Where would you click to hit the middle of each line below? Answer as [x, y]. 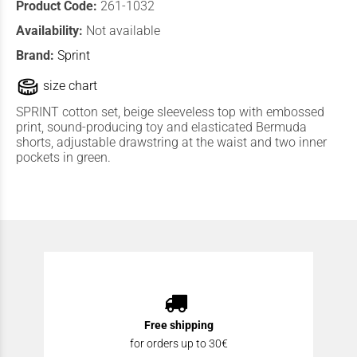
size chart [69, 86]
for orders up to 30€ [178, 344]
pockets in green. [63, 158]
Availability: [49, 31]
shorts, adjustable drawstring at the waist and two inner [171, 143]
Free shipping [178, 326]
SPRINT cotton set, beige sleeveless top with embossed [170, 112]
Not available [123, 31]
